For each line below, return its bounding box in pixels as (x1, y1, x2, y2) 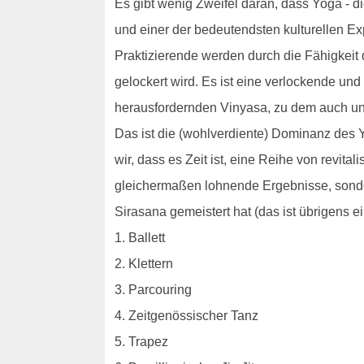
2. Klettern (114, 256, 173, 271)
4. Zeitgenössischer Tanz (114, 308, 258, 323)
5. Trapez (114, 334, 168, 349)
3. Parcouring (114, 282, 192, 297)
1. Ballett (114, 230, 165, 245)
